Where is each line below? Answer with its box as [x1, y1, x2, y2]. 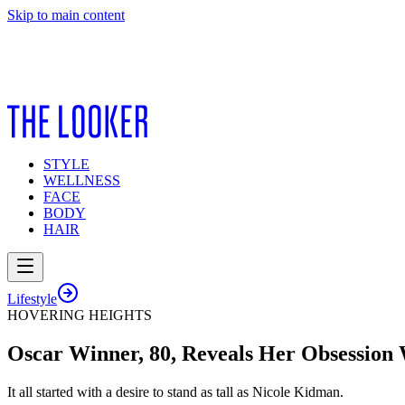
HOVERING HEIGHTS [7, 307, 152, 323]
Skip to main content [7, 7, 125, 23]
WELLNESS [43, 173, 120, 188]
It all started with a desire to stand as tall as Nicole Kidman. [7, 383, 344, 400]
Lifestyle [7, 291, 57, 306]
